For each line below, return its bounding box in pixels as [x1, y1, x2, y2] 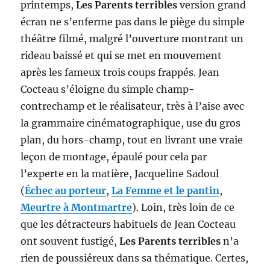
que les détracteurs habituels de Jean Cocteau [20, 218, 236, 231]
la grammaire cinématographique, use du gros [20, 117, 241, 130]
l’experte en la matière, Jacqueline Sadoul [20, 168, 219, 180]
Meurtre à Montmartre [20, 201, 133, 214]
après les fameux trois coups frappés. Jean [20, 66, 220, 79]
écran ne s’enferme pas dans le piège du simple [20, 16, 245, 28]
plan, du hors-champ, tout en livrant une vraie [20, 134, 243, 146]
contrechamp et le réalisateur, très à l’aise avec [20, 100, 245, 113]
